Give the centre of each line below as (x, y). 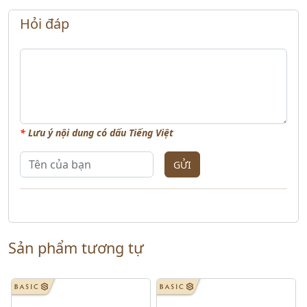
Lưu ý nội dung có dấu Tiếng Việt (99, 133)
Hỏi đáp (45, 24)
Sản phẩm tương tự (76, 248)
